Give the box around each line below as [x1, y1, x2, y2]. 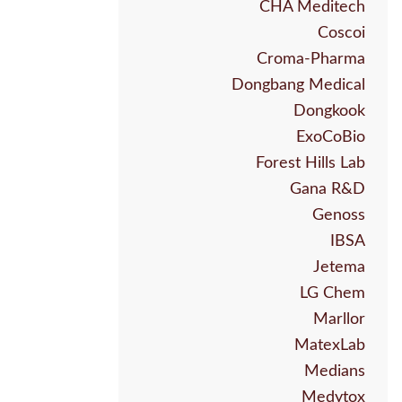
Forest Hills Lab [256, 155, 365, 172]
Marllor [313, 311, 365, 328]
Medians [304, 363, 365, 380]
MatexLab [294, 337, 365, 354]
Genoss [312, 207, 365, 224]
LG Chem [300, 285, 365, 302]
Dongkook [293, 103, 365, 120]
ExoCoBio [296, 129, 365, 146]
